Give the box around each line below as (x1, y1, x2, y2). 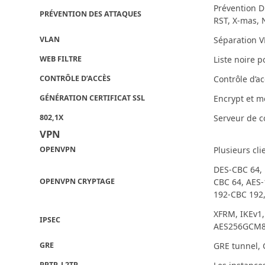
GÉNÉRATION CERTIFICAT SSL (40, 93, 146, 104)
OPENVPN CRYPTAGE (40, 176, 115, 187)
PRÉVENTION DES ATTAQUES (40, 9, 142, 20)
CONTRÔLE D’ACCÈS (40, 73, 111, 84)
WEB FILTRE (40, 54, 82, 64)
